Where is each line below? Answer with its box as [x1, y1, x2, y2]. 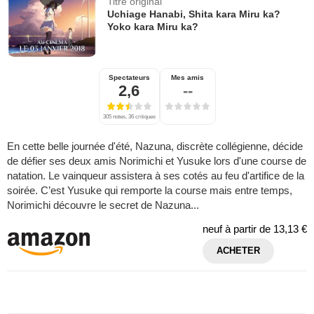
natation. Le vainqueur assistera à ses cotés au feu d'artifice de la [7, 169, 304, 182]
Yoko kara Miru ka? [107, 21, 199, 32]
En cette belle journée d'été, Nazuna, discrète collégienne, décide [7, 139, 303, 152]
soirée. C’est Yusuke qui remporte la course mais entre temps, [7, 184, 292, 196]
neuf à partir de [203, 222, 273, 235]
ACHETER [217, 245, 260, 256]
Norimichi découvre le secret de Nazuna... [7, 198, 199, 211]
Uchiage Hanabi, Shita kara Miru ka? [107, 8, 281, 20]
